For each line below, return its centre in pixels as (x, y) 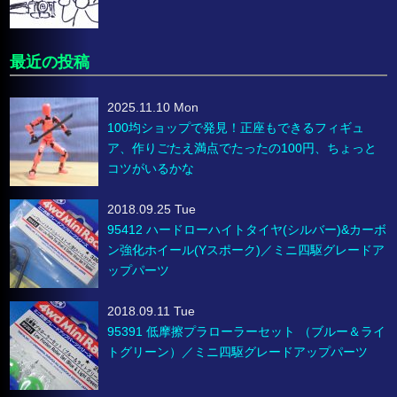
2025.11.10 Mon (153, 108)
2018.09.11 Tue (152, 311)
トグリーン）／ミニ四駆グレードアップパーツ (238, 352)
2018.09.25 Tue (152, 210)
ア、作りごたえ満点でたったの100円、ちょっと (242, 148)
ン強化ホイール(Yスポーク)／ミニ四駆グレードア (246, 250)
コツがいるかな (151, 169)
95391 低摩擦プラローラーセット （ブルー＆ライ (247, 332)
